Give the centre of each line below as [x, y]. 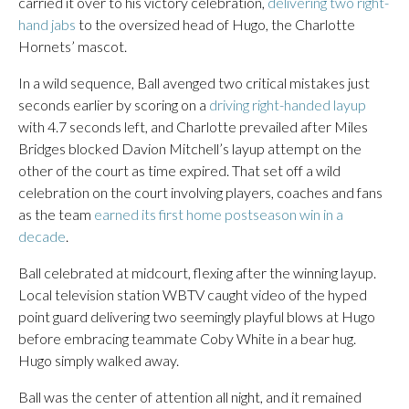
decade [42, 236]
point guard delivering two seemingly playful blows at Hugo [197, 316]
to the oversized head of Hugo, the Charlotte [215, 24]
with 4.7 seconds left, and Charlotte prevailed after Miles [193, 126]
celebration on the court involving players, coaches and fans [200, 192]
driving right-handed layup [288, 105]
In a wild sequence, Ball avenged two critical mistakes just [194, 83]
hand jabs [47, 24]
